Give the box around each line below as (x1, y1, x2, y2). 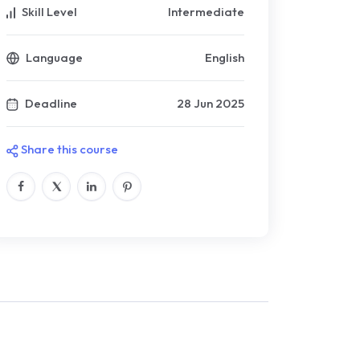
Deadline (22, 96, 77, 112)
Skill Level (19, 4, 77, 20)
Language (23, 50, 83, 66)
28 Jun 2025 (177, 96, 244, 112)
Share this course (18, 141, 118, 157)
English (205, 50, 244, 66)
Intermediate (168, 4, 244, 20)
